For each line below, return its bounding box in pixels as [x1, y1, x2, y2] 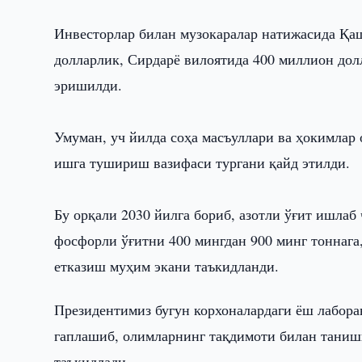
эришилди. [54, 75, 123, 95]
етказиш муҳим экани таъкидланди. [54, 256, 280, 276]
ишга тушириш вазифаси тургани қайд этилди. [54, 153, 351, 172]
